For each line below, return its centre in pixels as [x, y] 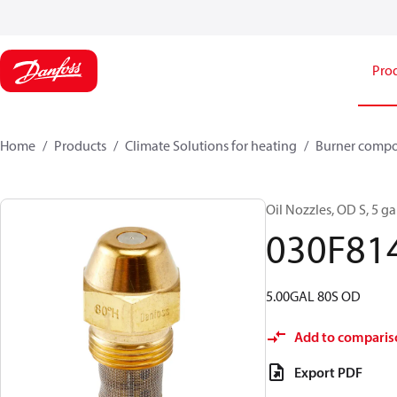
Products [80, 145]
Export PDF [328, 372]
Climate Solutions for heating [211, 145]
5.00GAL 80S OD [313, 296]
